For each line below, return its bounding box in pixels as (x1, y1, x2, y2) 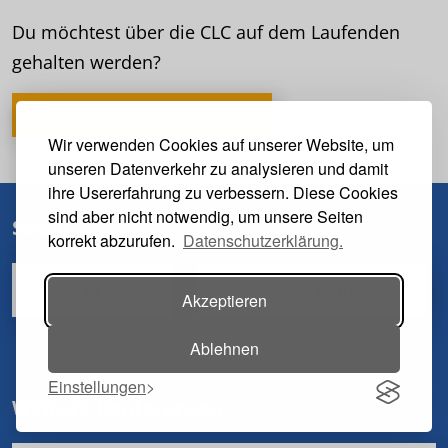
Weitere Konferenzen (12, 393, 223, 421)
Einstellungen (48, 375, 146, 398)
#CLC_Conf (270, 278, 354, 301)
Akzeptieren (181, 289, 267, 312)
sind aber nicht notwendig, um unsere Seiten (48, 205, 363, 228)
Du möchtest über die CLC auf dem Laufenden (12, 19, 400, 44)
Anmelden (86, 99, 198, 130)
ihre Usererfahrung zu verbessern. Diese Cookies (48, 181, 398, 204)
